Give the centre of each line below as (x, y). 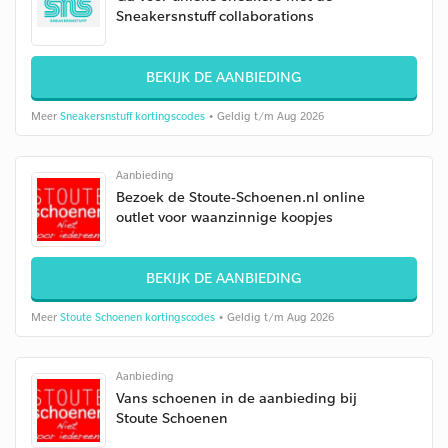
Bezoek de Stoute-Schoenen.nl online (240, 196)
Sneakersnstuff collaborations (215, 15)
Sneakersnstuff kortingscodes (132, 116)
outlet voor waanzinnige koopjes (224, 216)
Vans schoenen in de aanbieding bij (236, 397)
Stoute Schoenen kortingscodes (137, 317)
